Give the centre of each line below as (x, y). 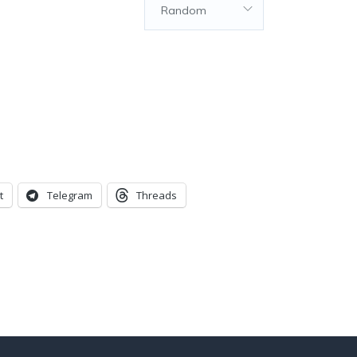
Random (183, 10)
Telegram (70, 195)
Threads (157, 195)
